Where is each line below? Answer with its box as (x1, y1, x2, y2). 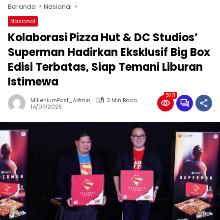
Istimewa (8, 74, 58, 89)
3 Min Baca (107, 96, 137, 104)
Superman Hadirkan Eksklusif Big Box (8, 44, 210, 60)
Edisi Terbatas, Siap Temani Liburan (8, 59, 203, 75)
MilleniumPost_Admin (30, 96, 90, 104)
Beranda (8, 1, 36, 11)
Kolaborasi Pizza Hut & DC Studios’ (8, 29, 198, 45)
